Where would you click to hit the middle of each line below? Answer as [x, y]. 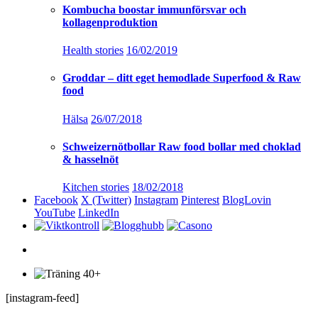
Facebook [56, 200]
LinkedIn [99, 213]
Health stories [93, 50]
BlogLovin [247, 200]
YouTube [55, 213]
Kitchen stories [96, 187]
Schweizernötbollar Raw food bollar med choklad [182, 147]
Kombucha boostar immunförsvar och [154, 9]
